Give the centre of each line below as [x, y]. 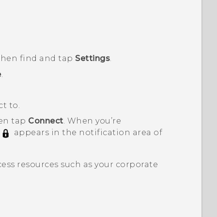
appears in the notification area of [87, 133]
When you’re [94, 121]
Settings [93, 59]
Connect [46, 121]
